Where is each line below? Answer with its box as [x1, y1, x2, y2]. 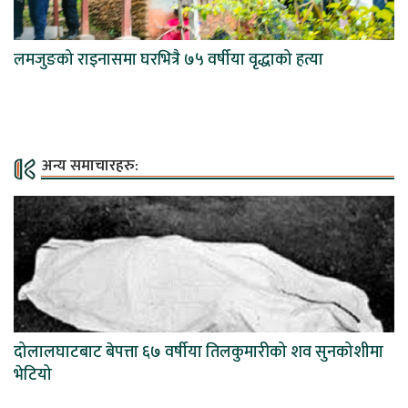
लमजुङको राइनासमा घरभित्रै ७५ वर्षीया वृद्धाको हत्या [14, 46, 323, 74]
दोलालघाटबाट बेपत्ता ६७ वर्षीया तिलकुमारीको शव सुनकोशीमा [14, 338, 383, 366]
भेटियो [14, 361, 52, 389]
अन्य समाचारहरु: [42, 152, 138, 178]
